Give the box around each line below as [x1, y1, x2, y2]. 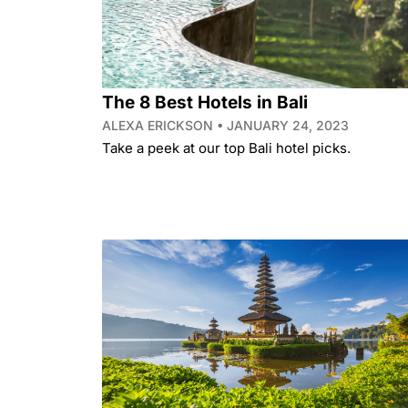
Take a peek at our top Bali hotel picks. [102, 139, 351, 158]
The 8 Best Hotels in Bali [102, 92, 308, 114]
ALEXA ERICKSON [102, 117, 217, 134]
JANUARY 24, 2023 [223, 117, 349, 134]
